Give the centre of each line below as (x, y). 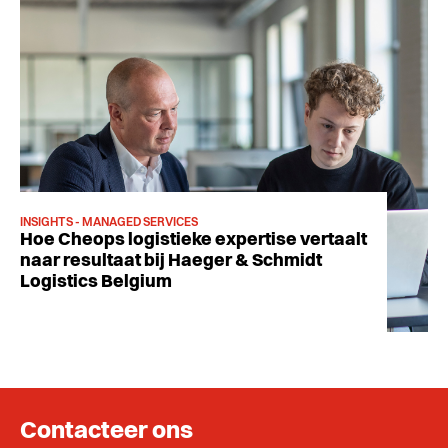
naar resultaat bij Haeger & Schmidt (171, 260)
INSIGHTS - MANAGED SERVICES (109, 222)
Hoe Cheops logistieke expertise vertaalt (193, 239)
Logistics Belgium (96, 281)
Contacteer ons (106, 431)
